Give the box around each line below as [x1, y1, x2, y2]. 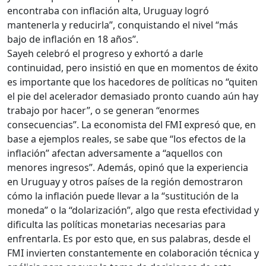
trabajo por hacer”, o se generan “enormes [7, 104, 199, 118]
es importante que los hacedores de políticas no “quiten [7, 75, 258, 89]
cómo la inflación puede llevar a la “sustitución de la [7, 189, 239, 203]
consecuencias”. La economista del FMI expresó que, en [7, 118, 256, 132]
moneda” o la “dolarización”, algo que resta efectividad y [7, 204, 259, 217]
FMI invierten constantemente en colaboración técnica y [7, 246, 259, 260]
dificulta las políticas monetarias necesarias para [7, 218, 226, 232]
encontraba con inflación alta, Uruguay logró [7, 4, 209, 18]
